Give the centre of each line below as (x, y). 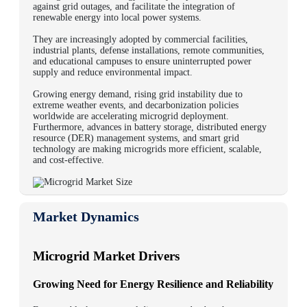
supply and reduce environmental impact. (113, 72)
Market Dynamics (86, 217)
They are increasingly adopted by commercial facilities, (140, 39)
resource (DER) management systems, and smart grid (136, 138)
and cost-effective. (69, 160)
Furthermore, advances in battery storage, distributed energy (150, 127)
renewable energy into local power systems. (117, 17)
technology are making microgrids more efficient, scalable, (147, 149)
